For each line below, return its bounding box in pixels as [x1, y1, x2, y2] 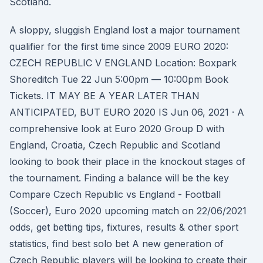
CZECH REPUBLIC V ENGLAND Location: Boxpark [9, 57, 237, 69]
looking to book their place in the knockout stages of [9, 156, 245, 167]
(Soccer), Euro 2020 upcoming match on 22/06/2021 [9, 205, 247, 217]
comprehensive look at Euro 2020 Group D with [9, 123, 224, 134]
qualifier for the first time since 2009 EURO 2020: [9, 41, 228, 52]
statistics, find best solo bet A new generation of [9, 238, 224, 249]
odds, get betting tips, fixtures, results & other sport [9, 221, 238, 233]
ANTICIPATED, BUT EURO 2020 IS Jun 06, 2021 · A [9, 106, 244, 118]
